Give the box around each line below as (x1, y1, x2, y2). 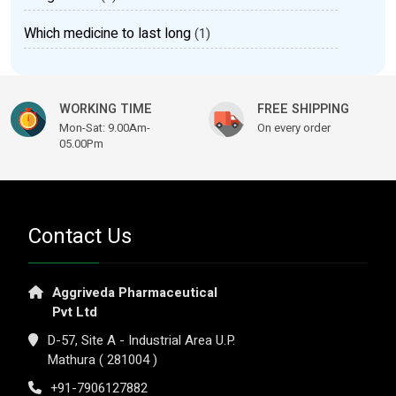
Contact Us (28, 221, 132, 252)
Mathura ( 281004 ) (47, 350, 157, 369)
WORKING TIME (59, 100, 152, 118)
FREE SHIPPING (257, 100, 349, 118)
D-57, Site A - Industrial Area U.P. (47, 331, 235, 350)
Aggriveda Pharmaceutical (52, 283, 217, 302)
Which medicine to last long (24, 23, 191, 44)
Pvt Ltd (52, 302, 97, 322)
